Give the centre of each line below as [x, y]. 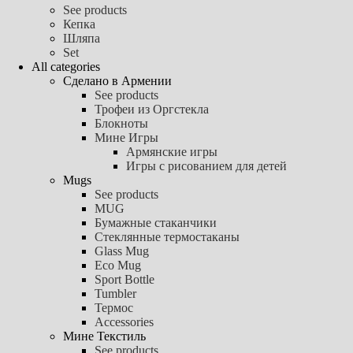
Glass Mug [122, 251]
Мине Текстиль [104, 336]
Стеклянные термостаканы [167, 236]
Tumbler [115, 293]
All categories [66, 66]
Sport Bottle [124, 279]
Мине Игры [126, 137]
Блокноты [121, 123]
